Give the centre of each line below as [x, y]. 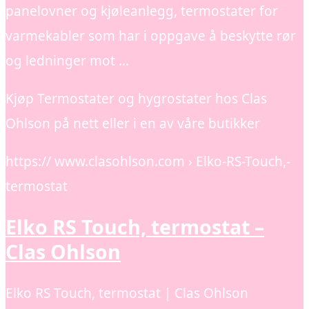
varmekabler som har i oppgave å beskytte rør [151, 36]
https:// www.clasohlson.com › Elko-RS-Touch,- [148, 161]
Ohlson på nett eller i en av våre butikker [133, 123]
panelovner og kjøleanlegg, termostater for [142, 11]
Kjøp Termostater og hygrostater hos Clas [136, 98]
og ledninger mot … [67, 60]
